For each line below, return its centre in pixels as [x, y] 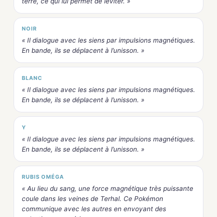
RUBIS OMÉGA [43, 177]
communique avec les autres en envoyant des [94, 209]
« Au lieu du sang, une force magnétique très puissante [108, 188]
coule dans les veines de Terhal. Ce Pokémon [93, 198]
